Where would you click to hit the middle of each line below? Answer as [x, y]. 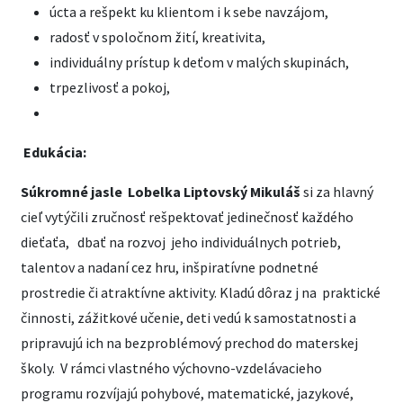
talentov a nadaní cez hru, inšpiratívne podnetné [170, 267]
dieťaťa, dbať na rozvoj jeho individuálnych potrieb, [181, 242]
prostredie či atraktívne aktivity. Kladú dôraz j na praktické [201, 292]
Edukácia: [55, 152]
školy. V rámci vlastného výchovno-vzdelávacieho [171, 368]
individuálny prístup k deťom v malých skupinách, [199, 62]
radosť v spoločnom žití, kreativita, [157, 37]
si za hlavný [338, 192]
